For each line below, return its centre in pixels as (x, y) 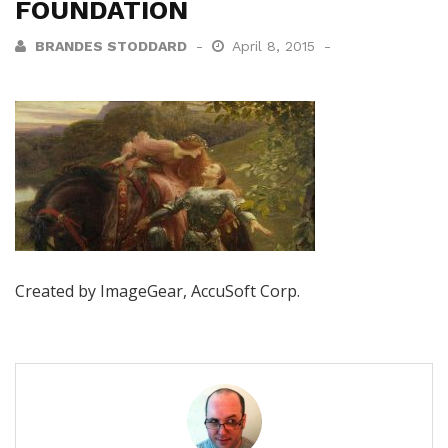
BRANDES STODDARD (111, 46)
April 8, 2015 (276, 46)
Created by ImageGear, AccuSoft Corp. (157, 290)
